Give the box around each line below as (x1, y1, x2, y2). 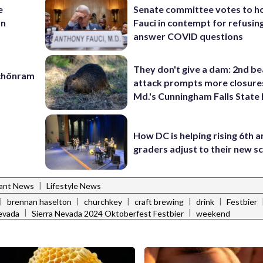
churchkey (84, 197, 122, 207)
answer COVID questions (133, 31, 244, 42)
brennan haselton (7, 197, 72, 207)
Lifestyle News (46, 181, 101, 191)
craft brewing (134, 197, 184, 207)
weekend (196, 208, 230, 218)
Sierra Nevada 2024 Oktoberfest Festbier (32, 208, 184, 218)
